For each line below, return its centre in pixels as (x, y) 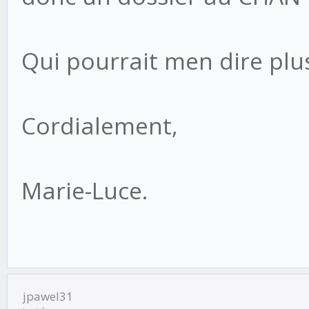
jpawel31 (48, 297)
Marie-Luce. (84, 190)
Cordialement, (100, 126)
